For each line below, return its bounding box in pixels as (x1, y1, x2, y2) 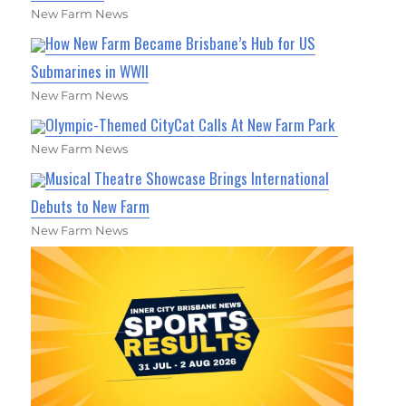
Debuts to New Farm (31, 194, 150, 217)
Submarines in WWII (31, 59, 150, 82)
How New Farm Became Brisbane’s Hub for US (45, 31, 316, 54)
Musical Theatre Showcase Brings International (45, 166, 330, 189)
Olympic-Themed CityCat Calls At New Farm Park (45, 112, 339, 136)
